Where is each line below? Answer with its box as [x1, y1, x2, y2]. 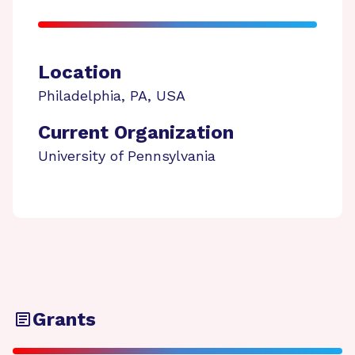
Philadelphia [38, 87, 121, 104]
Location [38, 61, 121, 83]
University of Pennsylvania [38, 147, 216, 164]
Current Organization [38, 121, 234, 143]
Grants [32, 308, 96, 330]
